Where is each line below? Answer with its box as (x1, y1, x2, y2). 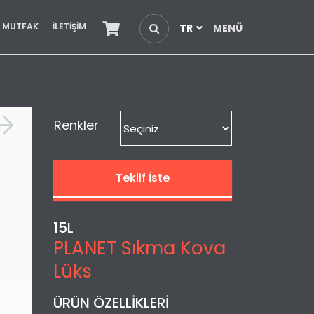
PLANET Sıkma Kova (53, 235, 226, 261)
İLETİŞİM (53, 20, 86, 32)
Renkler (54, 116, 99, 134)
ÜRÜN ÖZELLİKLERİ (53, 293, 169, 313)
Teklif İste (116, 170, 170, 186)
